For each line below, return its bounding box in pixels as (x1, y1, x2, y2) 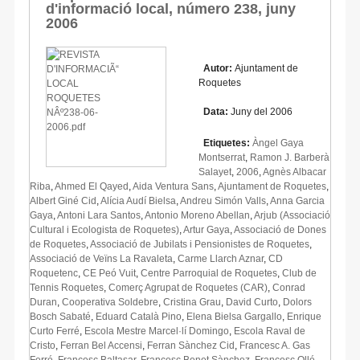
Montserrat (198, 151, 245, 163)
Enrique (287, 310, 321, 322)
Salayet (198, 166, 231, 178)
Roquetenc (30, 267, 78, 279)
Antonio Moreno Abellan (145, 209, 250, 221)
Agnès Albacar (263, 166, 326, 178)
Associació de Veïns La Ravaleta (30, 252, 173, 264)
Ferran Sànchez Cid (147, 339, 235, 351)
